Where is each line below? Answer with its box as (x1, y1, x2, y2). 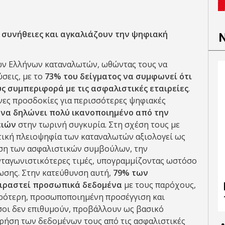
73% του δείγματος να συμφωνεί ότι (45, 71, 192, 82)
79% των (113, 167, 148, 178)
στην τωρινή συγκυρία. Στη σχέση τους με (18, 119, 180, 130)
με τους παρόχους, (122, 179, 196, 190)
